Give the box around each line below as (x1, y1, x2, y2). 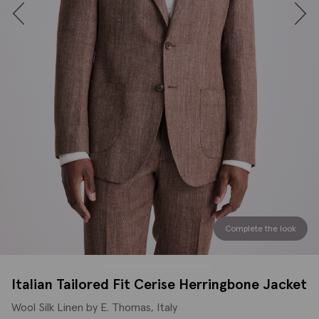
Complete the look (225, 223, 296, 234)
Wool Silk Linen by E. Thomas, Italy (11, 300, 177, 315)
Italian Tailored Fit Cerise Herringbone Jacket (11, 275, 307, 294)
